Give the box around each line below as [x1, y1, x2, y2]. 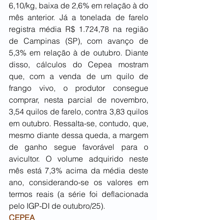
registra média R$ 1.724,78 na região [9, 24, 148, 34]
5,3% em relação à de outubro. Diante [9, 48, 148, 58]
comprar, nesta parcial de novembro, [9, 95, 148, 105]
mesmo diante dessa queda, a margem [9, 130, 148, 140]
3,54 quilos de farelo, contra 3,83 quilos [9, 107, 148, 117]
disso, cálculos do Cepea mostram [9, 59, 148, 70]
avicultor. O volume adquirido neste [9, 154, 148, 164]
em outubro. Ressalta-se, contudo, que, [9, 118, 148, 129]
